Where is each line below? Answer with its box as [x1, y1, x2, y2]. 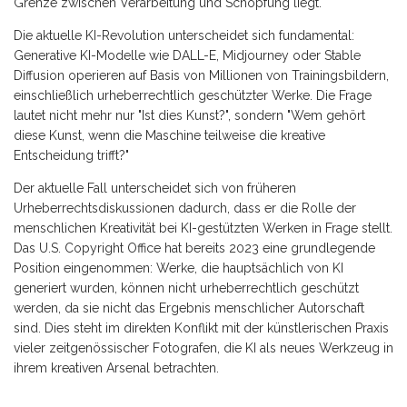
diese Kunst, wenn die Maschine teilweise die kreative [14, 127, 325, 143]
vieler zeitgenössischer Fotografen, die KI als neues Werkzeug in [14, 340, 393, 355]
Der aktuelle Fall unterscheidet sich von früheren [14, 180, 296, 195]
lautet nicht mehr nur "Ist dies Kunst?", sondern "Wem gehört [14, 107, 365, 123]
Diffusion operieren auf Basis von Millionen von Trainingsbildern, [14, 67, 389, 83]
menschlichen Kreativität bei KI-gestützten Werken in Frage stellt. [14, 220, 392, 235]
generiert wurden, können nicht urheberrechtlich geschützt [14, 280, 359, 295]
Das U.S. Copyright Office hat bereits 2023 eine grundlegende [14, 240, 375, 255]
